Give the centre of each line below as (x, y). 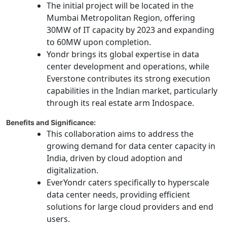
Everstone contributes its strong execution (128, 79)
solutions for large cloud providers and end (130, 207)
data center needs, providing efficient (118, 195)
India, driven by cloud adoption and (115, 158)
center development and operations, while (128, 67)
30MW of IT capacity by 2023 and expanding (130, 30)
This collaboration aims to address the (120, 134)
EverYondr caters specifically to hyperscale (128, 183)
